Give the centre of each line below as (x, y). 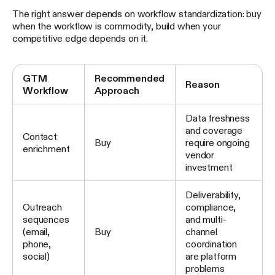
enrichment (46, 148)
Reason (203, 84)
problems (205, 268)
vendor (200, 154)
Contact (40, 136)
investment (209, 167)
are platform (211, 256)
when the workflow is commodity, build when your (117, 25)
